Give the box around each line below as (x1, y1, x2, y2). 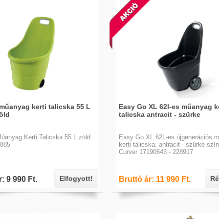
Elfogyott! (60, 175, 93, 182)
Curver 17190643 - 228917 (119, 148, 193, 155)
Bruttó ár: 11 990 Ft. (119, 175, 191, 183)
